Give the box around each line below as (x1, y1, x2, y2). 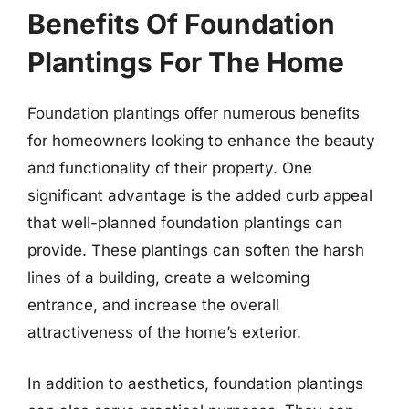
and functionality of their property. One (27, 159, 312, 177)
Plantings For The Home (27, 46, 344, 79)
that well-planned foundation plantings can (27, 214, 342, 232)
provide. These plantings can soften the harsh (27, 241, 364, 259)
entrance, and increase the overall (27, 296, 279, 314)
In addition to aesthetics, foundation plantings (27, 373, 363, 393)
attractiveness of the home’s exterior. (27, 323, 301, 341)
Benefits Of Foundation (27, 7, 335, 40)
